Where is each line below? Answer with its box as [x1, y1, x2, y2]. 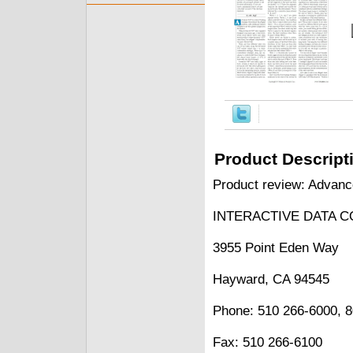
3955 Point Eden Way [213, 240, 339, 255]
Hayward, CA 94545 [213, 271, 329, 287]
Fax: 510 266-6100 [213, 334, 322, 350]
